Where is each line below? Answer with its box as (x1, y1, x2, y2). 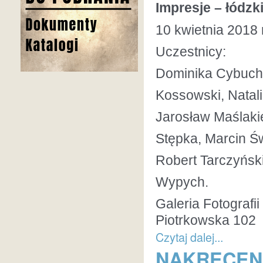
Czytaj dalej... (156, 228, 223, 245)
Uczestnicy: (156, 44, 226, 59)
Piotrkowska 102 (156, 213, 256, 228)
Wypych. (156, 174, 208, 190)
